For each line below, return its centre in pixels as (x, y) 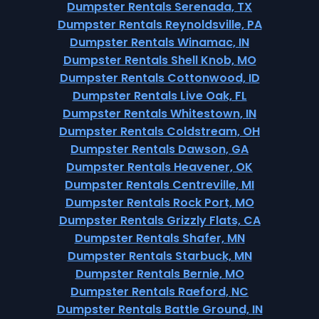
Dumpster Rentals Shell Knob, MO (159, 60)
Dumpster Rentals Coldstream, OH (159, 131)
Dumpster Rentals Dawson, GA (159, 149)
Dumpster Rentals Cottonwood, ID (159, 78)
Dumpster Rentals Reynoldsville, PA (159, 25)
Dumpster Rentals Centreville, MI (159, 185)
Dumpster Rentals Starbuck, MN (159, 256)
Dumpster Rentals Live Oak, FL (159, 96)
